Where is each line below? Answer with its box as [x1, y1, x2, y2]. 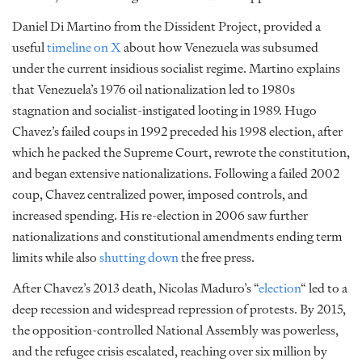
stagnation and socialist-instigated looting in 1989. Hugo [12, 100, 317, 120]
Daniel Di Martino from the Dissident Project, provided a [12, 16, 321, 36]
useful [12, 37, 47, 57]
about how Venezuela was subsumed [124, 37, 318, 57]
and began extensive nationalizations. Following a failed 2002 [12, 163, 339, 183]
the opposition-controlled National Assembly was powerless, [12, 320, 339, 340]
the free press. [179, 247, 257, 267]
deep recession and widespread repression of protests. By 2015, [12, 299, 346, 319]
